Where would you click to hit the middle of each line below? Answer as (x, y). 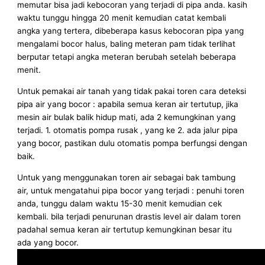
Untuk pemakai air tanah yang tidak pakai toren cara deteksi (132, 91)
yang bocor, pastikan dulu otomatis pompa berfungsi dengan (132, 143)
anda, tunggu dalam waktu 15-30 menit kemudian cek (120, 203)
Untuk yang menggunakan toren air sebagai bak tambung (127, 177)
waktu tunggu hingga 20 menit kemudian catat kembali (122, 18)
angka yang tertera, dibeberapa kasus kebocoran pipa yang (131, 31)
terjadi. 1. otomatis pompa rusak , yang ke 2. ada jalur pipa (128, 130)
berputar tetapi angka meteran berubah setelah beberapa (127, 57)
